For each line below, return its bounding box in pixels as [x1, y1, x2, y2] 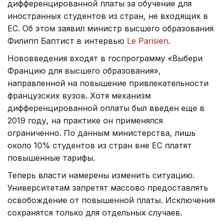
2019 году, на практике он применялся [7, 115, 163, 125]
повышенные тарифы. [7, 152, 95, 163]
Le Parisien [127, 35, 168, 46]
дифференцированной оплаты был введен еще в [7, 103, 205, 113]
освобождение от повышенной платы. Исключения [7, 195, 215, 205]
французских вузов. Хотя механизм [7, 90, 151, 101]
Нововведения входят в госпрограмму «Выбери [7, 53, 203, 63]
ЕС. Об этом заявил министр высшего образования [7, 23, 214, 33]
